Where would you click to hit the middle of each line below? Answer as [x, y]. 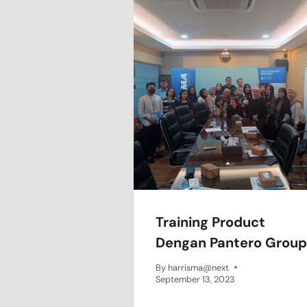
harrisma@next [199, 267]
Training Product [210, 222]
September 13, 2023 [195, 279]
